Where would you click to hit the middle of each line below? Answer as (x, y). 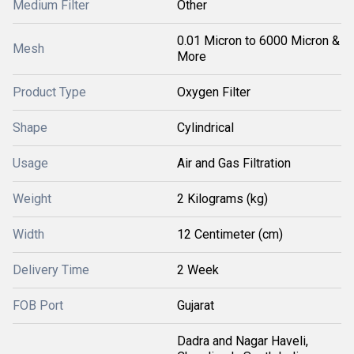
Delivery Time (51, 270)
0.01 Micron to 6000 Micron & (258, 41)
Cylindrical (205, 128)
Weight (32, 199)
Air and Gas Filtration (234, 163)
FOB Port (38, 305)
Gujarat (196, 305)
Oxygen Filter (214, 92)
